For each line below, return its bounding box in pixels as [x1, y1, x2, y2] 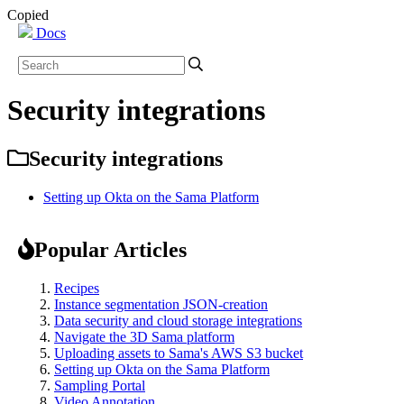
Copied [7, 7, 49, 23]
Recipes [54, 280, 99, 296]
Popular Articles [34, 237, 187, 262]
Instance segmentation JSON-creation [54, 296, 268, 312]
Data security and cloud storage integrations [54, 312, 302, 328]
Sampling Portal [54, 377, 145, 393]
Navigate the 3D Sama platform [54, 328, 234, 344]
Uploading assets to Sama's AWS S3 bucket [54, 344, 303, 361]
